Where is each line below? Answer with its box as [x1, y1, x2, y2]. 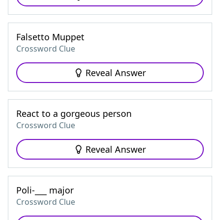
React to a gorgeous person [16, 108, 132, 119]
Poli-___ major [16, 184, 74, 196]
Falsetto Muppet [16, 31, 84, 43]
